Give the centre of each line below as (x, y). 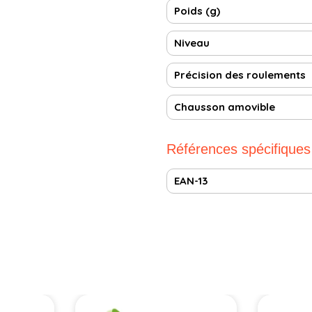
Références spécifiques (239, 149)
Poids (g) (197, 10)
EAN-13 (191, 180)
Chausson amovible (225, 107)
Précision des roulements (240, 75)
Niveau (192, 42)
